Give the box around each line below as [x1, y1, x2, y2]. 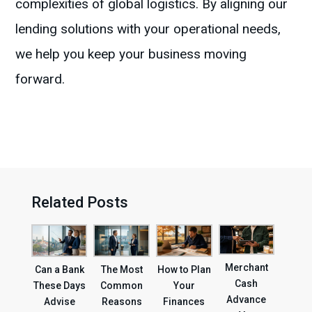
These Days [33, 280, 86, 292]
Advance [226, 294, 267, 306]
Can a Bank [34, 264, 84, 276]
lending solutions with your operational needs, [15, 21, 281, 38]
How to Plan [157, 264, 211, 276]
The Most [100, 264, 143, 276]
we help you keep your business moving [15, 46, 247, 63]
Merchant [224, 262, 268, 274]
